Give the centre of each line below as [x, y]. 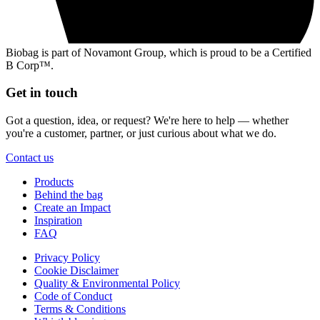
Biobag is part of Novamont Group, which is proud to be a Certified [159, 52]
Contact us [30, 157]
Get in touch [42, 93]
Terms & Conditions [80, 309]
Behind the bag [69, 194]
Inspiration [58, 220]
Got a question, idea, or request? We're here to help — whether [147, 120]
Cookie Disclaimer [76, 270]
